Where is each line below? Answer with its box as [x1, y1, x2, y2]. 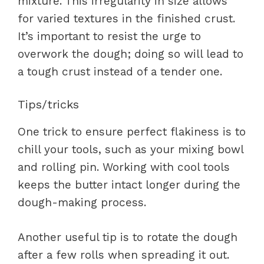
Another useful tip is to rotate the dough [18, 230, 237, 244]
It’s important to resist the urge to [18, 29, 201, 43]
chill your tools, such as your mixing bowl [18, 143, 243, 156]
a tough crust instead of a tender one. [18, 64, 222, 78]
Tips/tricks [18, 97, 79, 111]
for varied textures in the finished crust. [18, 11, 235, 25]
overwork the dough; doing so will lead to [18, 47, 243, 61]
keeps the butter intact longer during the [18, 178, 240, 192]
